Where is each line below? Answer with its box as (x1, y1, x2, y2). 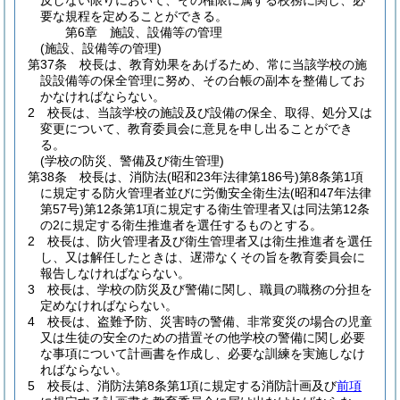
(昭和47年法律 (290, 186, 371, 200)
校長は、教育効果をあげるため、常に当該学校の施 (79, 57, 367, 71)
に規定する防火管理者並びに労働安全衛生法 (40, 186, 290, 200)
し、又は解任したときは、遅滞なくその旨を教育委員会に (40, 250, 365, 264)
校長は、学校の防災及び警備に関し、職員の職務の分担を (47, 282, 372, 296)
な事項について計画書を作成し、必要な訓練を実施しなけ (40, 346, 365, 361)
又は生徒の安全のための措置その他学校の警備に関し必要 (40, 330, 365, 345)
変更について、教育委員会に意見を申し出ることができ (40, 121, 353, 136)
